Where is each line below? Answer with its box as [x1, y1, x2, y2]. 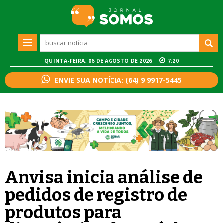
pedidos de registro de [5, 184, 187, 206]
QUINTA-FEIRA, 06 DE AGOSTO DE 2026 [44, 57, 154, 65]
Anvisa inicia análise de [5, 167, 203, 188]
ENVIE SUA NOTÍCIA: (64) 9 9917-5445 [54, 75, 182, 85]
